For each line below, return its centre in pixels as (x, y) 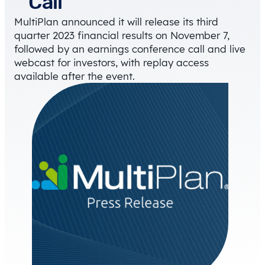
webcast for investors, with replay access (112, 62)
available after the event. (75, 76)
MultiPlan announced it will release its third (116, 21)
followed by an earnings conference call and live (130, 49)
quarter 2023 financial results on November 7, (122, 35)
